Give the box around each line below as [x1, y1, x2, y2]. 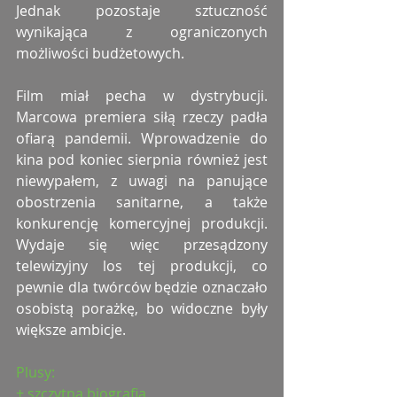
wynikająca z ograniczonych [16, 21, 268, 42]
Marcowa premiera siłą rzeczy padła [16, 106, 268, 127]
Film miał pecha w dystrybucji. [16, 85, 268, 105]
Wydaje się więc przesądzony [16, 234, 268, 254]
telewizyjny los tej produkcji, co [16, 255, 268, 276]
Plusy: [16, 362, 55, 382]
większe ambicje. [16, 319, 126, 339]
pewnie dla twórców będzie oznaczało [16, 276, 268, 297]
